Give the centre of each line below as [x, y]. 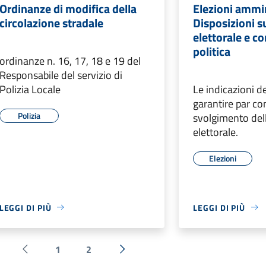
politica [212, 51]
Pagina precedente [62, 257]
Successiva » [148, 257]
